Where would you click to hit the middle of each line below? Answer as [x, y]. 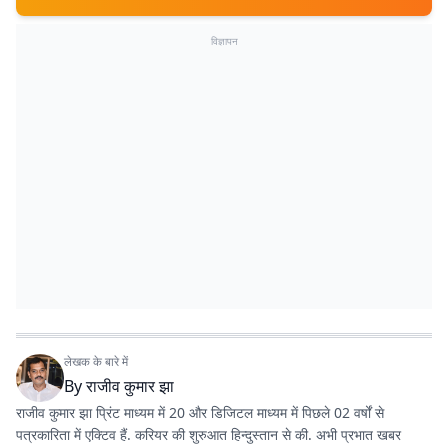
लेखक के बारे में [96, 361]
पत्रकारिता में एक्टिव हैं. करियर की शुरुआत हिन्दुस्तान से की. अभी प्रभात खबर [208, 434]
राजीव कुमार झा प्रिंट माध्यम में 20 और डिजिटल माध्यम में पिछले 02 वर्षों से [200, 412]
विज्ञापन [224, 41]
